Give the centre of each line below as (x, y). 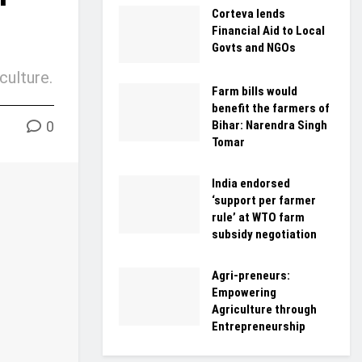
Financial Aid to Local (268, 30)
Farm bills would (255, 92)
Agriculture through (264, 310)
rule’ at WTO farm (258, 218)
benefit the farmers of (271, 109)
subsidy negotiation (264, 235)
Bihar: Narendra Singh (269, 126)
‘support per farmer (264, 201)
